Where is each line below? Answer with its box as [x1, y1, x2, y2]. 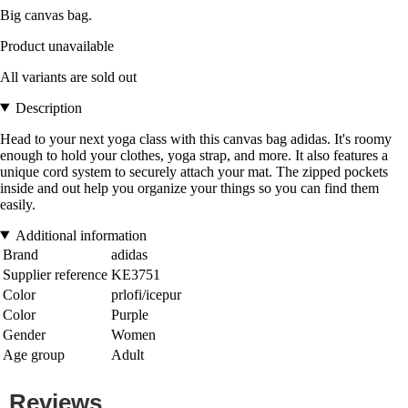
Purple [111, 306, 148, 322]
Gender [3, 326, 46, 342]
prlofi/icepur [111, 286, 181, 302]
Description [15, 99, 82, 116]
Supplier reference [3, 266, 107, 282]
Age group [3, 346, 65, 362]
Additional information [15, 227, 147, 243]
